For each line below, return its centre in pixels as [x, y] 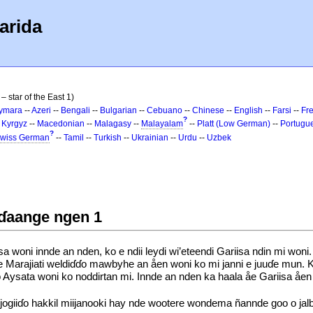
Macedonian [61, 124]
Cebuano [165, 110]
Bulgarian [118, 110]
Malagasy [113, 124]
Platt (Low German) [234, 124]
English [248, 110]
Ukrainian [150, 138]
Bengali [75, 110]
